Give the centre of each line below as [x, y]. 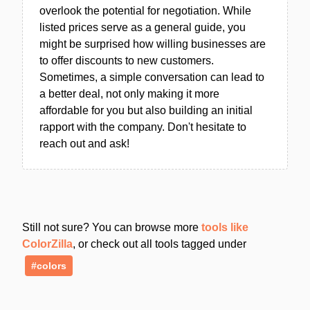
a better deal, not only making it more [129, 93]
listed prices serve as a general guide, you [143, 27]
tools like [225, 227]
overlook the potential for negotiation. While [145, 10]
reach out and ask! [84, 143]
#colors [49, 265]
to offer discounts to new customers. [127, 60]
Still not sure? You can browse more [112, 227]
